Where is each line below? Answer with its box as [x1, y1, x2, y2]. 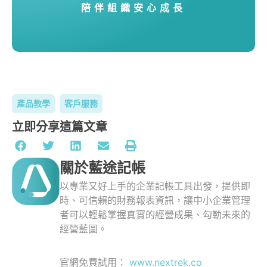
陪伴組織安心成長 [81, 1, 186, 14]
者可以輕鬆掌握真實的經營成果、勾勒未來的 [60, 209, 250, 221]
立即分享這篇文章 [12, 119, 107, 134]
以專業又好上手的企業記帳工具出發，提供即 [60, 180, 250, 193]
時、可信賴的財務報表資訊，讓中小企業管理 [60, 194, 250, 207]
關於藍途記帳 [60, 159, 145, 177]
